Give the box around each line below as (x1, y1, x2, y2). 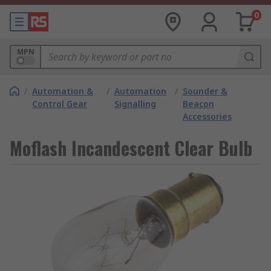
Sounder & (182, 85, 227, 97)
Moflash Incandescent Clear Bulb (10, 134, 252, 162)
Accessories (182, 111, 232, 122)
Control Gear (32, 98, 87, 109)
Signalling (114, 98, 156, 109)
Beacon (182, 98, 214, 109)
